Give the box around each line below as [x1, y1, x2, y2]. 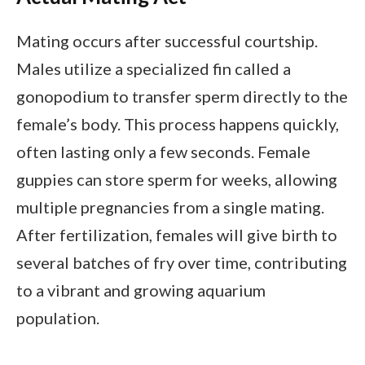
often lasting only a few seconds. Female [16, 142, 310, 162]
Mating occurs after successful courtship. [16, 31, 318, 51]
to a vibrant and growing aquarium [16, 280, 266, 301]
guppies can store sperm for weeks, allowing [16, 169, 337, 190]
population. [16, 308, 99, 328]
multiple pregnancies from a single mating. [16, 197, 324, 218]
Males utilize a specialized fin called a [16, 59, 291, 79]
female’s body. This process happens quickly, [16, 114, 339, 134]
